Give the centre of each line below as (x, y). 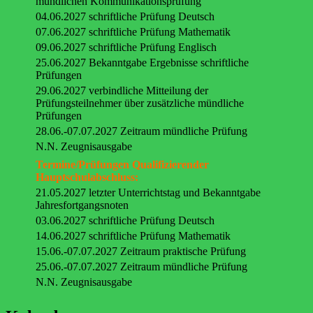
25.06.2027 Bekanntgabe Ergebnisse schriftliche (142, 63)
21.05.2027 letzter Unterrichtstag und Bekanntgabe (148, 193)
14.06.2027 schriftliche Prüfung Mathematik (133, 236)
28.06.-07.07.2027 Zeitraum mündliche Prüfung (141, 131)
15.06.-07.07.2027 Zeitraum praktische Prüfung (141, 252)
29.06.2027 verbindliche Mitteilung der (122, 91)
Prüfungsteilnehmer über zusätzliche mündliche (140, 103)
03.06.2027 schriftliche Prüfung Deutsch (125, 221)
